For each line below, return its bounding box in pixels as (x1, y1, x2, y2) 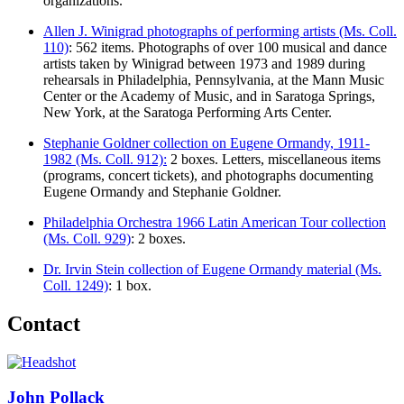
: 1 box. (108, 278, 151, 294)
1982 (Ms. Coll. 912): (43, 151, 167, 168)
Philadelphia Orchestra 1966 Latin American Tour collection (43, 215, 386, 231)
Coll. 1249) (43, 278, 108, 294)
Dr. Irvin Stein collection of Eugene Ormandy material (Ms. (43, 262, 381, 278)
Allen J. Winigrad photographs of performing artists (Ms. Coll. (43, 23, 397, 40)
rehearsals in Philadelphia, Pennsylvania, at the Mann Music (43, 72, 384, 88)
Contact (7, 312, 80, 336)
